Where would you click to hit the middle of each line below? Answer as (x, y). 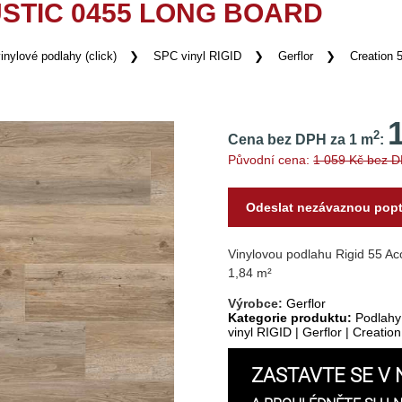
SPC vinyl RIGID (198, 57)
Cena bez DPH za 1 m (301, 140)
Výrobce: (258, 303)
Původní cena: (271, 160)
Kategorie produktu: (290, 318)
